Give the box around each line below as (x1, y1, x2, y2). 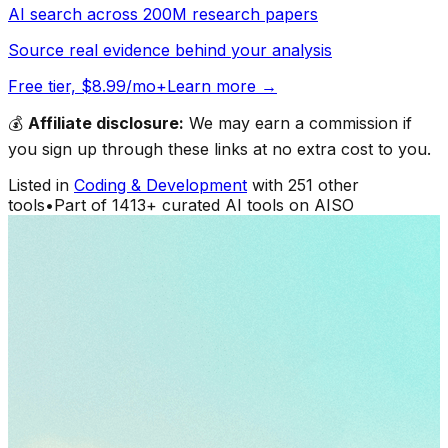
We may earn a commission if (184, 112, 412, 133)
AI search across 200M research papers (8, 3, 318, 24)
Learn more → (167, 75, 277, 96)
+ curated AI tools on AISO (146, 194, 354, 215)
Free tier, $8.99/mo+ (8, 75, 167, 96)
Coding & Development (74, 174, 247, 195)
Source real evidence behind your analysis (8, 39, 332, 60)
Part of (54, 194, 112, 215)
